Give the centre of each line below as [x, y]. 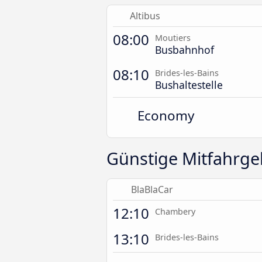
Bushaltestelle [189, 85]
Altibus [145, 16]
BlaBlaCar [152, 189]
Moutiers [173, 38]
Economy [166, 116]
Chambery [175, 211]
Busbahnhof [185, 50]
